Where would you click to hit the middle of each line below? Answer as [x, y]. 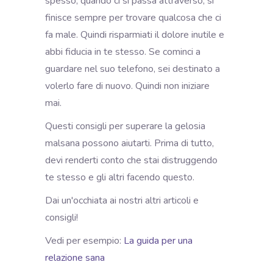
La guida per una [158, 240]
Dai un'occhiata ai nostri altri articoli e [122, 200]
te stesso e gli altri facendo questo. [121, 177]
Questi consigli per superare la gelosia [125, 126]
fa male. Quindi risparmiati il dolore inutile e [135, 34]
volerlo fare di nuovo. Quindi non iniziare [127, 86]
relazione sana [76, 257]
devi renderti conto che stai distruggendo [131, 160]
